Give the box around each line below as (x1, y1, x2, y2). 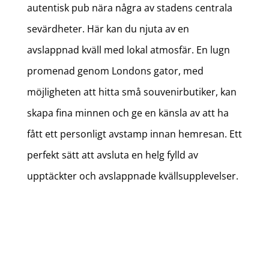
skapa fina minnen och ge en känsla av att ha (26, 106, 229, 120)
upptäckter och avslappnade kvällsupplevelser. (26, 169, 238, 183)
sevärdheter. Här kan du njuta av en (26, 22, 189, 36)
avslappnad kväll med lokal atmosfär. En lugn (26, 43, 230, 57)
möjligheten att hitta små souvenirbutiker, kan (26, 85, 237, 99)
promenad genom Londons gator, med (26, 64, 204, 78)
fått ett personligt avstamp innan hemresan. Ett (26, 127, 242, 141)
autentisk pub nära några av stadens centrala (26, 1, 232, 15)
